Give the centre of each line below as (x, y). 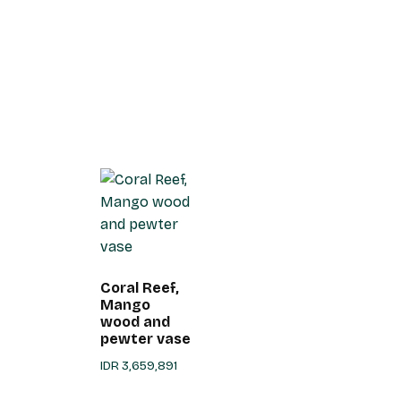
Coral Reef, (140, 287)
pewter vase (145, 338)
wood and (135, 321)
